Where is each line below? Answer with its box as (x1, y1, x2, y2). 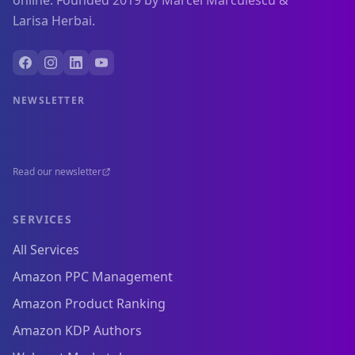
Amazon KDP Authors (13, 322, 142, 340)
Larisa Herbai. (13, 12, 95, 30)
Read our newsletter (13, 165, 101, 179)
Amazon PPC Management (13, 268, 173, 286)
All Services (13, 241, 79, 259)
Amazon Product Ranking (13, 295, 166, 313)
